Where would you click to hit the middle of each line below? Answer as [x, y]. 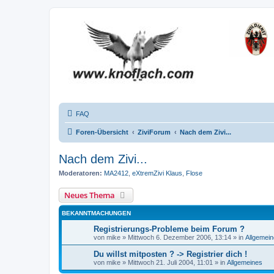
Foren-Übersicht [102, 132]
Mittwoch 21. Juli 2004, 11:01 [170, 262]
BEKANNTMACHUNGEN [96, 213]
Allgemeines [245, 262]
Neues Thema [90, 195]
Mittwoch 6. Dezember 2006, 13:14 [180, 237]
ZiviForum [154, 132]
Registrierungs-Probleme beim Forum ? [169, 229]
